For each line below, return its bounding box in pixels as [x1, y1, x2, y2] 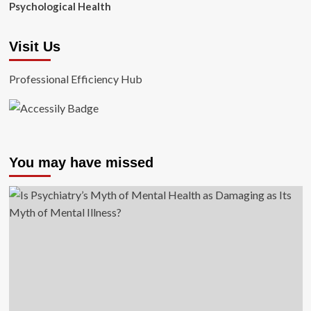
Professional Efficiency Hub [8, 72, 142, 85]
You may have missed [8, 155, 153, 171]
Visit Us [8, 39, 60, 54]
